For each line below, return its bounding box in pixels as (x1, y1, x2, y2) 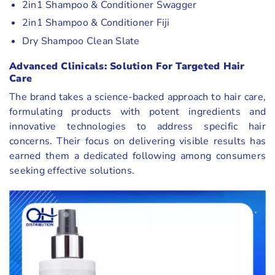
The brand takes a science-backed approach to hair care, (9, 90, 266, 104)
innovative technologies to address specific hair (9, 119, 266, 133)
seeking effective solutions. (9, 163, 134, 177)
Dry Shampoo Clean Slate (21, 34, 140, 48)
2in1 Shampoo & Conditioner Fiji (21, 16, 170, 30)
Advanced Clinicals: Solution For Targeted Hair (9, 59, 245, 73)
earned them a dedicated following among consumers (9, 149, 266, 163)
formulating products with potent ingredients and (9, 104, 266, 118)
